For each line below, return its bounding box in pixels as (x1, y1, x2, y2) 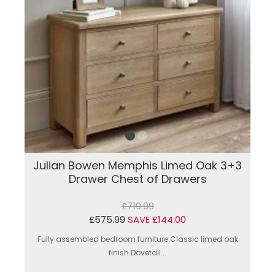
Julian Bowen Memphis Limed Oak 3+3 (33, 157, 242, 173)
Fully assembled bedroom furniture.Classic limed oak (37, 233, 238, 244)
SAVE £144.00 (128, 212, 186, 226)
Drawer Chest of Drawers (68, 171, 207, 187)
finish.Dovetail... (109, 247, 166, 258)
